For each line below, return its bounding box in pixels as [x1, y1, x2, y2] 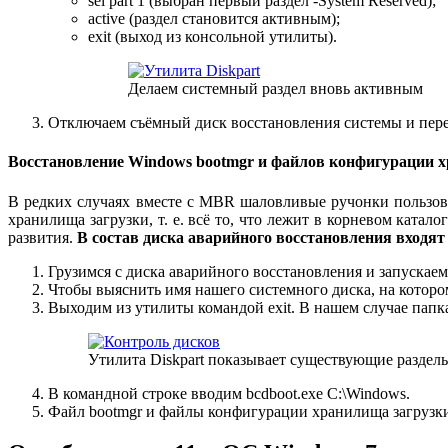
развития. [8, 228, 73, 246]
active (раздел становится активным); [88, 10, 340, 28]
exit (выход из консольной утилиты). [88, 28, 337, 46]
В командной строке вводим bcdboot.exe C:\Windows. [48, 384, 410, 402]
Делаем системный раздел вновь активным [128, 80, 423, 98]
